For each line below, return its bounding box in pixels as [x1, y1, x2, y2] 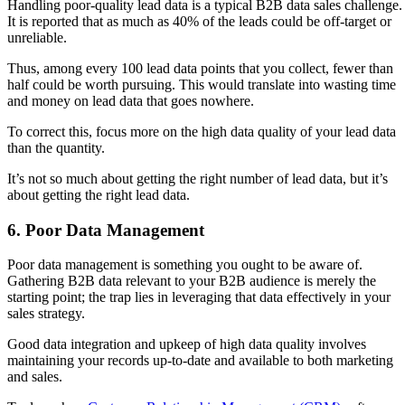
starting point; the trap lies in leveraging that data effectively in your [7, 289, 391, 306]
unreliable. [7, 29, 67, 45]
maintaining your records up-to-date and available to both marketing [7, 353, 393, 369]
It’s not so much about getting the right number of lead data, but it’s [7, 170, 388, 186]
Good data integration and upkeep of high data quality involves [7, 336, 366, 353]
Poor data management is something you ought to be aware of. [7, 257, 363, 273]
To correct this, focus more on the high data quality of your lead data [7, 123, 396, 139]
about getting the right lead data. [7, 186, 193, 202]
